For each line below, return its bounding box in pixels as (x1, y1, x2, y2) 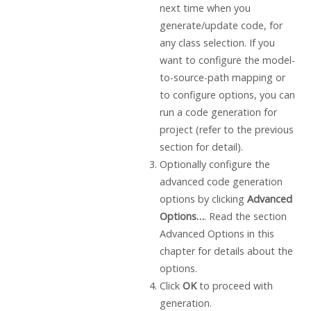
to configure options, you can (159, 88, 295, 102)
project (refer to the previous (159, 123, 294, 137)
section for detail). (159, 140, 243, 154)
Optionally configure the (159, 158, 270, 171)
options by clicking (159, 192, 247, 206)
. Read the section (203, 210, 287, 224)
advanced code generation (159, 175, 283, 189)
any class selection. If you (159, 36, 275, 50)
